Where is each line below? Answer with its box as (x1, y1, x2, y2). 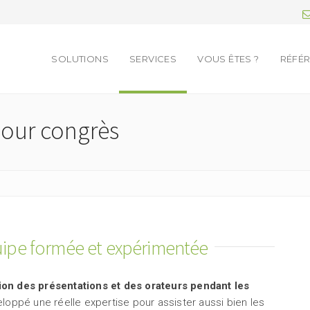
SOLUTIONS (51, 53, 109, 64)
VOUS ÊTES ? (197, 53, 259, 64)
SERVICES (129, 53, 177, 64)
